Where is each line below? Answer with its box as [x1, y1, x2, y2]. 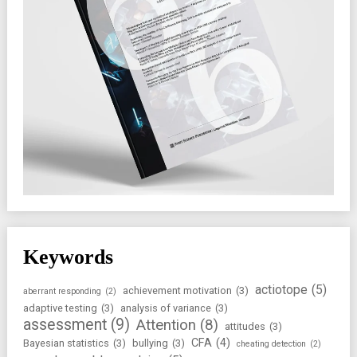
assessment [22, 316, 107, 335]
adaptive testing [22, 302, 97, 315]
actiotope [254, 282, 308, 298]
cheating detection [236, 339, 306, 350]
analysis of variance [120, 302, 211, 315]
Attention [135, 316, 196, 335]
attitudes [224, 320, 265, 333]
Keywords [22, 245, 113, 269]
